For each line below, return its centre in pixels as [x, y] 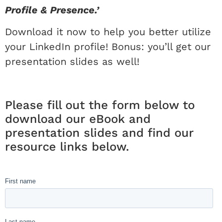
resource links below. [67, 147]
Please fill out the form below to [100, 105]
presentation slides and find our [99, 133]
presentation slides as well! [72, 62]
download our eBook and [78, 119]
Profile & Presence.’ [52, 10]
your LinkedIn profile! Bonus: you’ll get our [108, 47]
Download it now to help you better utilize [108, 32]
